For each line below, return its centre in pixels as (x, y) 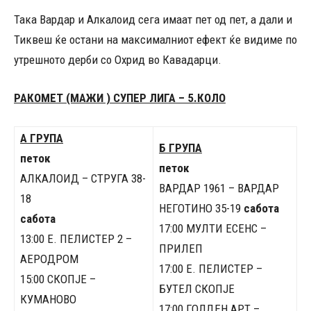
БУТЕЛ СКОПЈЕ (197, 289)
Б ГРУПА (180, 148)
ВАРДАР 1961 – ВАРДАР (219, 188)
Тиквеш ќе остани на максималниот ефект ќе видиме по (155, 40)
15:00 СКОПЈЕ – (58, 279)
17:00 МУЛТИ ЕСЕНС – (213, 228)
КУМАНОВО (48, 299)
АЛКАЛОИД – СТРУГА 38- (83, 178)
